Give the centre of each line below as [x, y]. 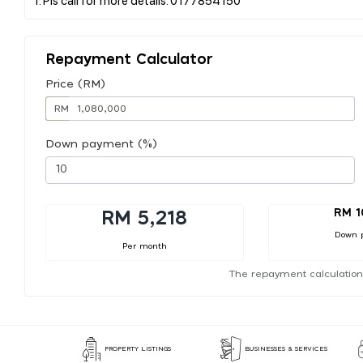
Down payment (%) [101, 144]
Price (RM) [75, 84]
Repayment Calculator [129, 60]
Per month [144, 246]
